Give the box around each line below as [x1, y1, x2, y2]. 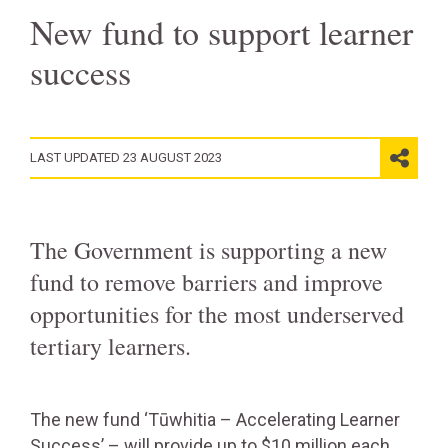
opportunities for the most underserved [30, 298, 404, 330]
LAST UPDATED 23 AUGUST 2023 [30, 150, 222, 165]
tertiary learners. [30, 330, 191, 362]
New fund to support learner [30, 9, 413, 55]
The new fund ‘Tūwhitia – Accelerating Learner [30, 409, 400, 430]
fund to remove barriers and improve [30, 266, 383, 298]
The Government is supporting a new [30, 234, 387, 266]
